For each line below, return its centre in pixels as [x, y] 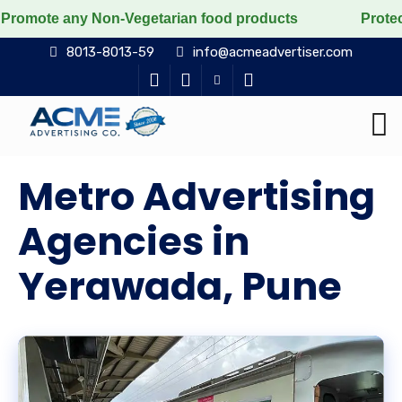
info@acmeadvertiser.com [273, 52]
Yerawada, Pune [180, 286]
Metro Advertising [197, 197]
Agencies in [134, 241]
